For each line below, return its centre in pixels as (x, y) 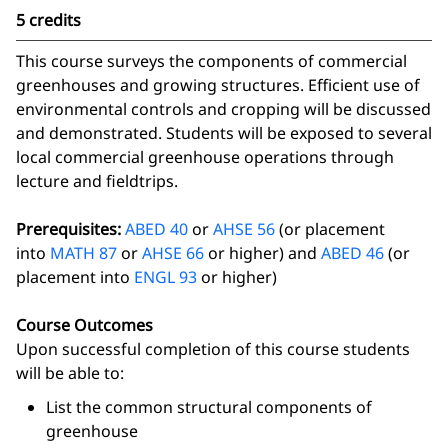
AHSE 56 (244, 229)
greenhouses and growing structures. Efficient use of (218, 85)
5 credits (48, 20)
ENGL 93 (165, 277)
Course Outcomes (84, 325)
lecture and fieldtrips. (97, 181)
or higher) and (262, 253)
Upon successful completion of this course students (213, 349)
